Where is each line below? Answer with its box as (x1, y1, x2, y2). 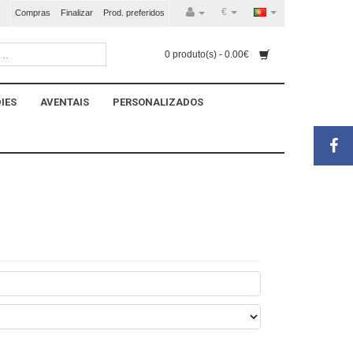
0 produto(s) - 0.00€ (165, 49, 251, 61)
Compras (15, 8, 50, 17)
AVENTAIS (40, 96, 89, 108)
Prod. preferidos (103, 8, 165, 17)
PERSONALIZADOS (113, 96, 203, 108)
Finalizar (61, 8, 93, 17)
